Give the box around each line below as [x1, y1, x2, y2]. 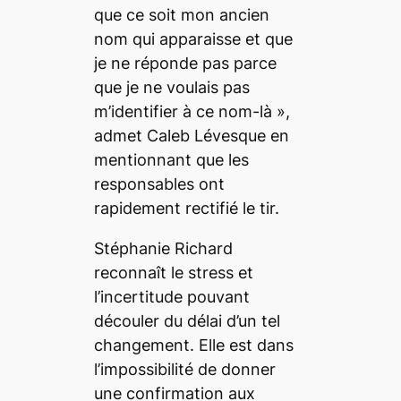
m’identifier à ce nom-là [93, 101, 277, 121]
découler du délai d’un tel [93, 311, 280, 330]
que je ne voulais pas [93, 77, 250, 97]
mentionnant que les [93, 149, 249, 169]
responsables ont [93, 174, 225, 193]
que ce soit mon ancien [93, 4, 269, 24]
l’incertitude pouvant [93, 286, 250, 306]
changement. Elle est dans [93, 335, 294, 354]
